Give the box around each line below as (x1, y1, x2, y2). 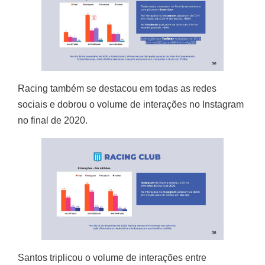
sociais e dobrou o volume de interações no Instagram (18, 99, 244, 110)
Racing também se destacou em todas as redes (18, 83, 216, 94)
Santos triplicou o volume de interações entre (18, 253, 206, 263)
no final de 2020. (18, 115, 88, 126)
